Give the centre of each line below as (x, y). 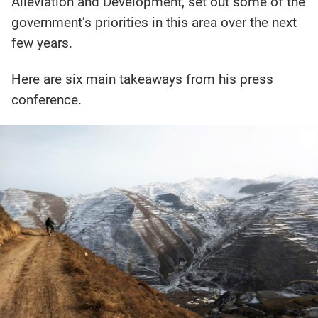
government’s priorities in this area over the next (154, 22)
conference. (47, 99)
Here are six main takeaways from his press (143, 79)
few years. (42, 43)
